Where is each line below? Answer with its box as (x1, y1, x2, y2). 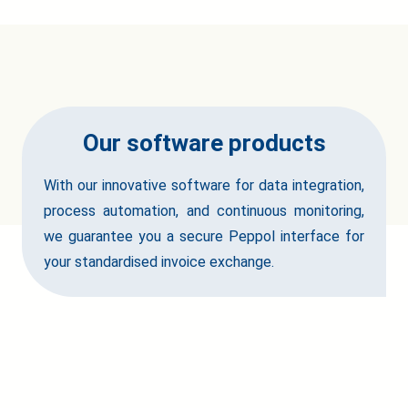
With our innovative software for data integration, (44, 177, 364, 195)
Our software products (82, 129, 326, 158)
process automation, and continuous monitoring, (44, 202, 364, 220)
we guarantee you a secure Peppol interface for (44, 228, 364, 246)
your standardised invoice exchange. (44, 253, 274, 271)
